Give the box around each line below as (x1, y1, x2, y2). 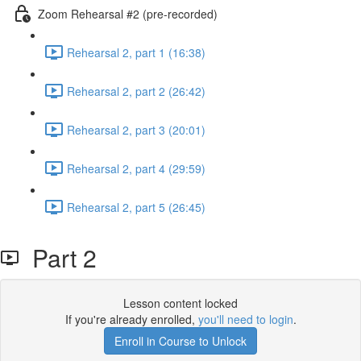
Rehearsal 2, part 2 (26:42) (67, 82, 205, 99)
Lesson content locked (123, 295, 238, 311)
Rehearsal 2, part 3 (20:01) (67, 121, 205, 138)
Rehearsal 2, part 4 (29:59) (67, 160, 205, 176)
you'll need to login (197, 311, 293, 327)
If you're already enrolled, (64, 311, 198, 327)
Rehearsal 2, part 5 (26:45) (67, 198, 205, 215)
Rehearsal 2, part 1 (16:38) (67, 44, 205, 60)
